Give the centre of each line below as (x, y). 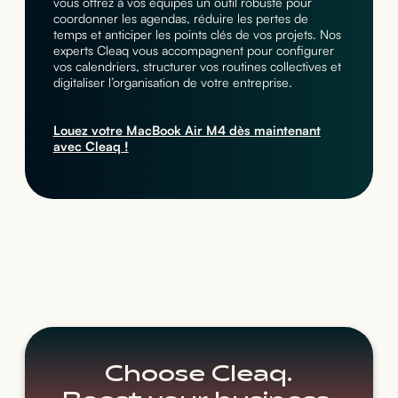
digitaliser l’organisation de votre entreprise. (172, 82)
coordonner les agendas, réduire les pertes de (180, 18)
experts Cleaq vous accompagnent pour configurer (193, 50)
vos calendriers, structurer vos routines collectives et (197, 66)
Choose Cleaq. (199, 375)
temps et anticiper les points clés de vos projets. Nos (197, 34)
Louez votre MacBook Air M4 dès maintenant (187, 130)
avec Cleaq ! (91, 146)
